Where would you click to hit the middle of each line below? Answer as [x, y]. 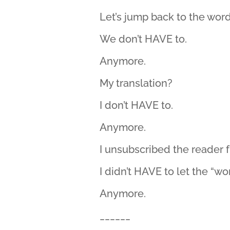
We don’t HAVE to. [143, 39]
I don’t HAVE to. [137, 105]
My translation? [136, 83]
